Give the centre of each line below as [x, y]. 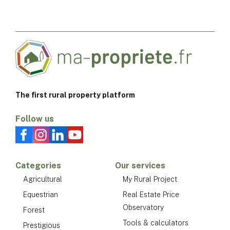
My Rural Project [150, 179]
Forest [34, 210]
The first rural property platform [75, 95]
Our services [140, 165]
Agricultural [43, 179]
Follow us [35, 119]
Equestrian [41, 194]
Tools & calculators [156, 223]
